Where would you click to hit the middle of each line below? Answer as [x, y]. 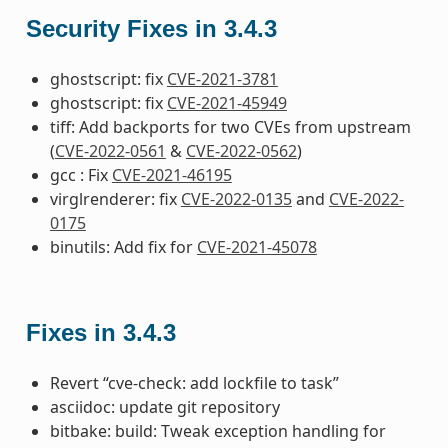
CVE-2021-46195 [171, 174]
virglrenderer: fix [115, 198]
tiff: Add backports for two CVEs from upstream [230, 126]
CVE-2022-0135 [236, 198]
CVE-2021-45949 [226, 102]
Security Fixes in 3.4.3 [151, 28]
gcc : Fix [80, 174]
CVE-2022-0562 [241, 150]
